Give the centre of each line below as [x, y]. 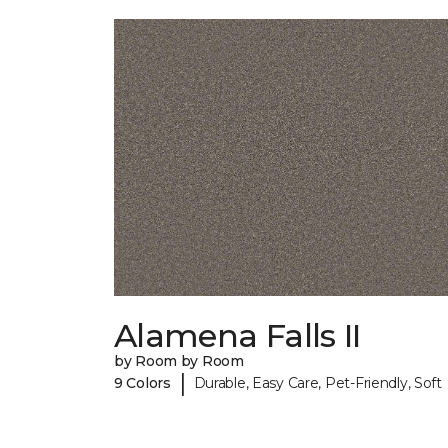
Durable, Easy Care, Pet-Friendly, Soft [317, 382]
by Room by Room [179, 361]
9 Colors [142, 382]
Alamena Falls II [237, 336]
